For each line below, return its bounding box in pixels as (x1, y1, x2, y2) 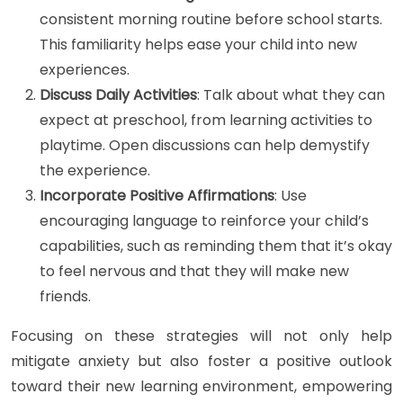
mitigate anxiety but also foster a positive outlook (11, 351, 392, 372)
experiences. (40, 59, 130, 81)
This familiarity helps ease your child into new (40, 34, 357, 56)
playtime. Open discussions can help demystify (40, 135, 370, 157)
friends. (40, 286, 91, 308)
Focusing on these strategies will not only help (11, 326, 392, 347)
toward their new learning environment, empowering (11, 376, 392, 398)
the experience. (40, 160, 150, 182)
